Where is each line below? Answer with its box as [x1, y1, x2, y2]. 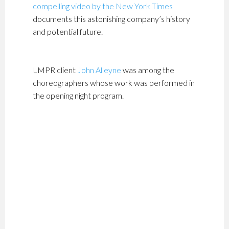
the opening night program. [32, 90, 124, 100]
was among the [121, 65, 174, 75]
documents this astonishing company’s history [32, 14, 190, 24]
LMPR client [32, 65, 77, 75]
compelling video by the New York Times [32, 1, 173, 11]
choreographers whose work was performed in [32, 78, 195, 87]
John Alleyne [77, 65, 121, 75]
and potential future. [32, 27, 103, 36]
